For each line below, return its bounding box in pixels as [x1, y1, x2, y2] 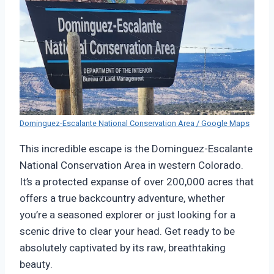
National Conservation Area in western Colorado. [20, 158, 243, 174]
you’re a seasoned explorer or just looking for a [20, 207, 235, 223]
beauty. [20, 257, 53, 273]
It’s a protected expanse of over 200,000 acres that [20, 174, 254, 190]
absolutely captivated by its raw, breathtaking [20, 240, 226, 256]
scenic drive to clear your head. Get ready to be [20, 224, 235, 240]
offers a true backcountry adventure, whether [20, 191, 225, 207]
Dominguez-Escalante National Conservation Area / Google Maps [20, 118, 250, 130]
